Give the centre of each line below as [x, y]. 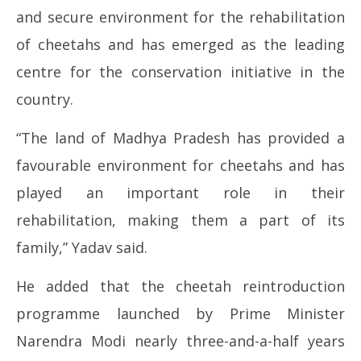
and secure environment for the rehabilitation [180, 17]
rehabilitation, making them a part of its [180, 220]
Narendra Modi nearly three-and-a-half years [180, 340]
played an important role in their [180, 192]
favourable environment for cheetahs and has [180, 165]
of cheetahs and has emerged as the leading [180, 44]
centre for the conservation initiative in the [180, 71]
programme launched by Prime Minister [180, 313]
